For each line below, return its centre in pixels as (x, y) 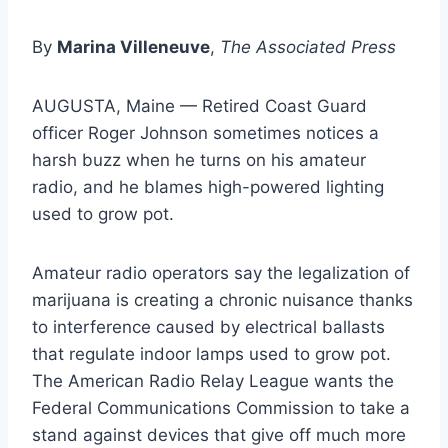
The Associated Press (308, 46)
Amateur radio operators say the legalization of (221, 272)
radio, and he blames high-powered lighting (208, 186)
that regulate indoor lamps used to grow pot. (211, 353)
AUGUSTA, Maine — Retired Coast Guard (199, 105)
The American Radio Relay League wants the (213, 380)
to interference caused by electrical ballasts (208, 326)
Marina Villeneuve (133, 46)
